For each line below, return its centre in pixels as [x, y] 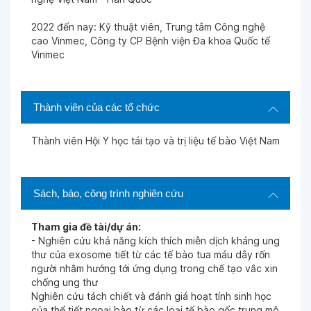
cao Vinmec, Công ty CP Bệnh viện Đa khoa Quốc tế [151, 41]
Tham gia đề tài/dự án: [86, 227]
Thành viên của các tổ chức [96, 107]
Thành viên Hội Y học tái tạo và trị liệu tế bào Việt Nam [155, 141]
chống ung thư [65, 282]
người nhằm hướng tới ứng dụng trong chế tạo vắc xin [154, 268]
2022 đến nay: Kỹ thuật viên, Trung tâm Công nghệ [148, 27]
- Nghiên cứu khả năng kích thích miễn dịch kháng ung [155, 241]
